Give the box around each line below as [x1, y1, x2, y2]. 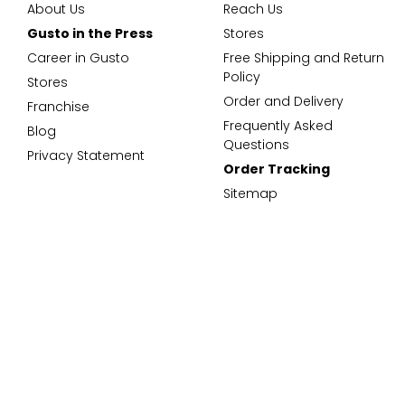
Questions [222, 136, 289, 154]
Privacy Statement [27, 146, 145, 165]
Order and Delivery [222, 92, 344, 110]
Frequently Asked [222, 117, 333, 135]
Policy [222, 68, 260, 86]
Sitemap [222, 184, 278, 202]
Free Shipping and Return [222, 49, 384, 67]
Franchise [27, 98, 89, 116]
